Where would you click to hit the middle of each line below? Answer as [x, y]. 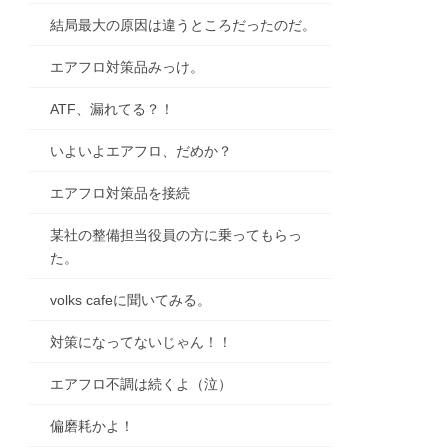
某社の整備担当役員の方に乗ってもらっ [176, 235]
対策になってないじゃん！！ [141, 342]
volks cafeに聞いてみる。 [131, 300]
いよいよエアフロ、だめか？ [141, 151]
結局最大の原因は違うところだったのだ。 [183, 25]
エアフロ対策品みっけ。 [127, 67]
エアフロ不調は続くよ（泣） [141, 384]
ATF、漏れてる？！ [112, 109]
